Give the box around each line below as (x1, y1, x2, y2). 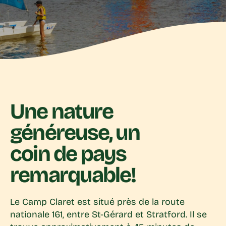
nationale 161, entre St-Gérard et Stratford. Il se (10, 209, 207, 220)
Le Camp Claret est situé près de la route (10, 196, 185, 208)
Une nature (10, 98, 114, 125)
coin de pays (10, 141, 127, 167)
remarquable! (10, 162, 136, 189)
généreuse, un (10, 120, 140, 146)
